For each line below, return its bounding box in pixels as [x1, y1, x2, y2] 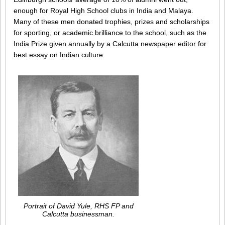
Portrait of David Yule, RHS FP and [23, 202, 134, 210]
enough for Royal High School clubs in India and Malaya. [14, 7, 193, 15]
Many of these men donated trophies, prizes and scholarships [14, 18, 209, 26]
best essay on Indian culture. [14, 51, 105, 59]
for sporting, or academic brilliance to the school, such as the [14, 29, 206, 37]
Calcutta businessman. [42, 210, 115, 218]
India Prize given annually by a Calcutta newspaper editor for [14, 40, 206, 48]
